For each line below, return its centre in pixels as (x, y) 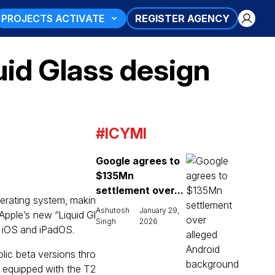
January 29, (159, 210)
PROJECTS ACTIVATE (53, 18)
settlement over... (140, 190)
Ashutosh (113, 210)
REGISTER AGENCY (182, 18)
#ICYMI (121, 134)
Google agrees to (138, 161)
